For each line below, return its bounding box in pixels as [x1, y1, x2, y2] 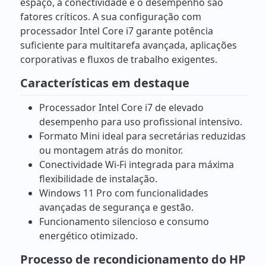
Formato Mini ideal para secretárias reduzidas [39, 129, 246, 143]
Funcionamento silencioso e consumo [39, 215, 209, 229]
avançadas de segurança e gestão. [39, 201, 194, 214]
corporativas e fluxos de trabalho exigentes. [20, 53, 217, 66]
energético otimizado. [39, 229, 138, 243]
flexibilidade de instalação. [39, 172, 157, 186]
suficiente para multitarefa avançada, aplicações [20, 39, 237, 52]
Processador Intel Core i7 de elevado [39, 101, 204, 115]
